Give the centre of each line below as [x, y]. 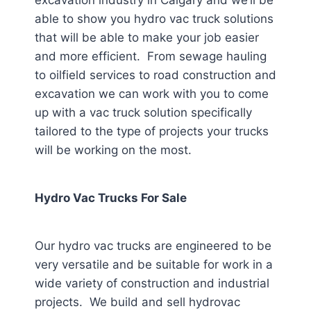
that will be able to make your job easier [147, 37]
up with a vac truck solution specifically [143, 112]
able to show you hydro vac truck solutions [154, 19]
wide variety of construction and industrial [152, 283]
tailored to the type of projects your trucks [152, 131]
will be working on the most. [113, 150]
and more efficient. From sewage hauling [151, 56]
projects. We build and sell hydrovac [137, 302]
